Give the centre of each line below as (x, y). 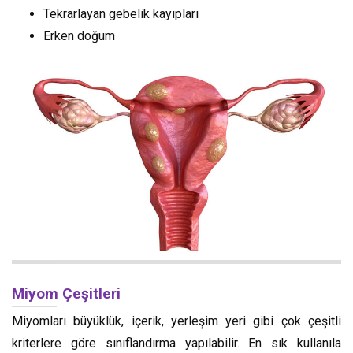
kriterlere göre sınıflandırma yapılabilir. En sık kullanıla (176, 344)
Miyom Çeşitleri (66, 294)
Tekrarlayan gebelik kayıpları (121, 14)
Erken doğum (79, 36)
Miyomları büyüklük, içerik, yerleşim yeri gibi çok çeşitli (176, 321)
